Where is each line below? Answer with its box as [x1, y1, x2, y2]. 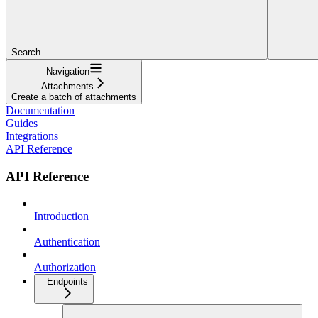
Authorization [34, 261, 96, 274]
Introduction [34, 210, 89, 223]
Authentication [34, 236, 100, 248]
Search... [11, 46, 49, 57]
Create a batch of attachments [11, 91, 136, 102]
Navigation [45, 65, 89, 77]
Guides [6, 116, 38, 129]
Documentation [6, 104, 75, 116]
